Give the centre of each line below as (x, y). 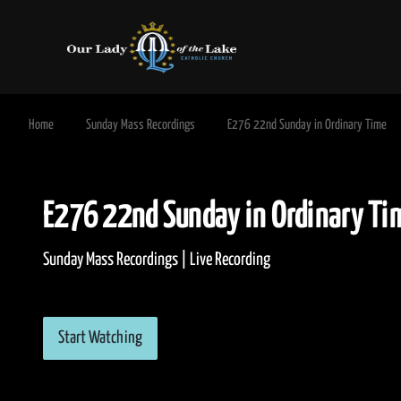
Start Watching (100, 338)
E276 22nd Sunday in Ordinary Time (307, 125)
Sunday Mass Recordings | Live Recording (157, 260)
